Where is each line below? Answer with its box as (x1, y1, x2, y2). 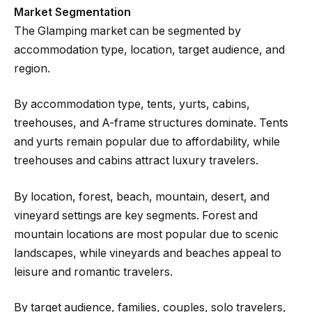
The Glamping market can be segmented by (14, 24, 241, 38)
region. (14, 61, 50, 75)
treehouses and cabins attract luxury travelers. (14, 154, 258, 168)
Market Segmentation (14, 5, 131, 19)
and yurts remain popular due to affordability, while (14, 135, 280, 149)
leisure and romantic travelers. (14, 265, 173, 279)
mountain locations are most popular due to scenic (14, 227, 279, 241)
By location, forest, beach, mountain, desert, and (14, 189, 270, 203)
